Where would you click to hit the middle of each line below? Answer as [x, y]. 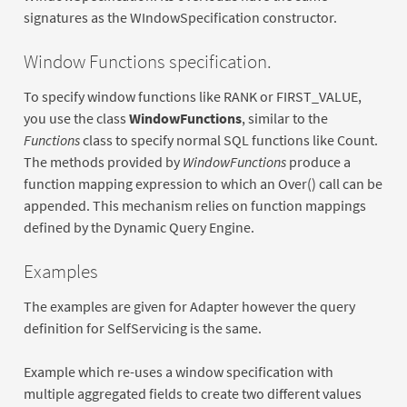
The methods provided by [103, 162]
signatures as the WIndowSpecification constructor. [180, 18]
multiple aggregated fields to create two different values [192, 394]
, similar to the [284, 119]
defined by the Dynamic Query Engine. [139, 228]
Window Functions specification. [147, 62]
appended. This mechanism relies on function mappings [194, 206]
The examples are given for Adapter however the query [189, 307]
